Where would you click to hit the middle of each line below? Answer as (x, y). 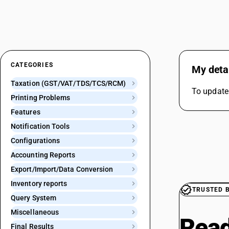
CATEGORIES (32, 65)
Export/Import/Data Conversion (62, 169)
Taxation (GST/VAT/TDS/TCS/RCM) (68, 83)
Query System (34, 198)
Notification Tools (40, 126)
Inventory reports (39, 184)
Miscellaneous (35, 212)
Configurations (36, 141)
